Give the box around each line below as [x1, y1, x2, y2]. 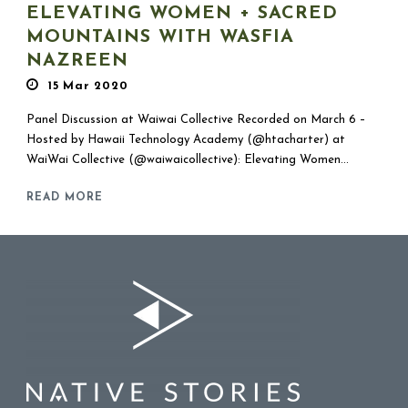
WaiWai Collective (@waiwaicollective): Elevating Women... [26, 153, 349, 166]
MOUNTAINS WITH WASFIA [26, 27, 294, 46]
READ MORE [26, 191, 103, 203]
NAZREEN [26, 51, 128, 70]
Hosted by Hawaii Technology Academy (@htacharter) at [26, 133, 345, 146]
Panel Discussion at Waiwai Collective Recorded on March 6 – [26, 113, 365, 126]
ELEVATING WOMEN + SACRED [26, 4, 338, 23]
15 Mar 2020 [47, 79, 128, 92]
